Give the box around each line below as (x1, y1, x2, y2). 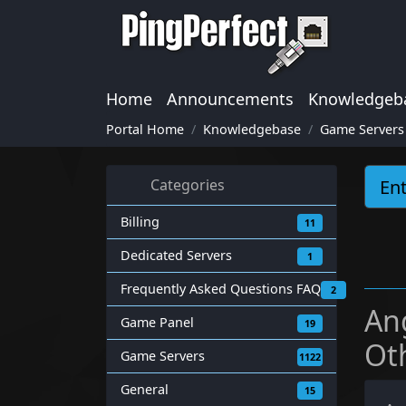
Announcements (167, 88, 294, 110)
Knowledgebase (203, 121, 301, 138)
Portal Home (106, 121, 184, 138)
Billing (121, 213, 159, 230)
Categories (143, 175, 225, 195)
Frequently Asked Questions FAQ (121, 280, 321, 297)
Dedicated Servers (121, 246, 232, 264)
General (121, 381, 169, 398)
